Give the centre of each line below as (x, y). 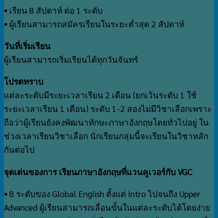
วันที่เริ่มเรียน (27, 46)
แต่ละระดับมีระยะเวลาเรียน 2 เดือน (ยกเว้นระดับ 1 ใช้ (100, 95)
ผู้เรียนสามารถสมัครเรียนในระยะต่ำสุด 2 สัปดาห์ (97, 24)
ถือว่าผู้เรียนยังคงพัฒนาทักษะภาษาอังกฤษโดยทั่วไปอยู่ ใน (106, 122)
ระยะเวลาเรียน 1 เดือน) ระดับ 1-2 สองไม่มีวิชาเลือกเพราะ (108, 109)
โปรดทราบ (24, 82)
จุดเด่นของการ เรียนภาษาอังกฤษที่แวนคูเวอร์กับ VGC (98, 172)
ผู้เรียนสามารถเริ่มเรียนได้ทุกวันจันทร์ (71, 60)
